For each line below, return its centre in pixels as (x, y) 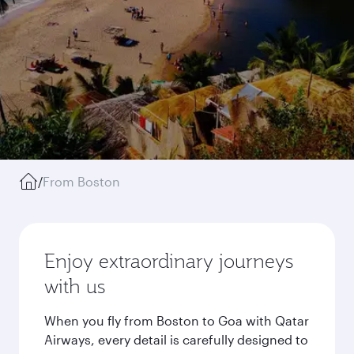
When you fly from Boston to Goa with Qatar (177, 320)
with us (75, 286)
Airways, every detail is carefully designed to (176, 339)
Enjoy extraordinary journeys (169, 261)
